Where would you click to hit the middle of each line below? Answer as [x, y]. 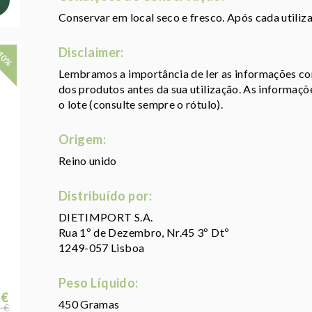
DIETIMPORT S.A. [106, 217]
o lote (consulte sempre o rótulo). [141, 104]
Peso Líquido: [99, 283]
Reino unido [88, 161]
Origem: [83, 140]
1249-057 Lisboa [102, 248]
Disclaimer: [91, 53]
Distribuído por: [106, 196]
